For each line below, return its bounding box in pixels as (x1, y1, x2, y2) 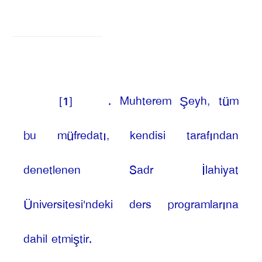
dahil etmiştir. (23, 227, 92, 251)
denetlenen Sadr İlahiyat (23, 158, 239, 182)
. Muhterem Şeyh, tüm (108, 89, 239, 113)
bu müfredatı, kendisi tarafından (23, 124, 239, 147)
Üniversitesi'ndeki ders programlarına (23, 193, 239, 216)
